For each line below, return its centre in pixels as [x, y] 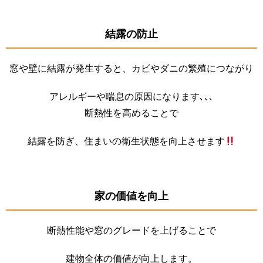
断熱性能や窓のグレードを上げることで [131, 230]
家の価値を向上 [131, 196]
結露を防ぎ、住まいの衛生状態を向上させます [126, 141]
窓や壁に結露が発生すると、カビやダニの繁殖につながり [131, 68]
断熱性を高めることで [131, 113]
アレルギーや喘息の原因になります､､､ [131, 96]
